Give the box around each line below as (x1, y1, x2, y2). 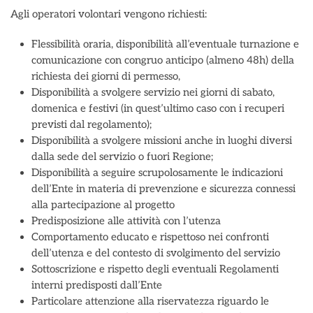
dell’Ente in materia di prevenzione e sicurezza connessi (31, 182, 296, 195)
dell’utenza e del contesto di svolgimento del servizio (31, 247, 280, 259)
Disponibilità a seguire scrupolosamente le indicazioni (31, 166, 283, 179)
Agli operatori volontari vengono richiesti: (10, 8, 207, 20)
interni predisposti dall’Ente (31, 279, 162, 291)
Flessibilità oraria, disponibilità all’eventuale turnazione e (31, 38, 299, 50)
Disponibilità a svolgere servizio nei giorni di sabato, (31, 86, 275, 99)
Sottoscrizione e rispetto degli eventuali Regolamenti (31, 263, 279, 275)
